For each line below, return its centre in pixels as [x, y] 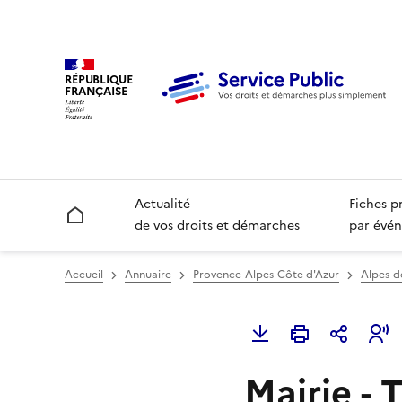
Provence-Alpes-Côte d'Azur [266, 275]
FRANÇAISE [96, 91]
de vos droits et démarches [218, 226]
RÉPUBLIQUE [99, 79]
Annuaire [148, 275]
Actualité [163, 205]
